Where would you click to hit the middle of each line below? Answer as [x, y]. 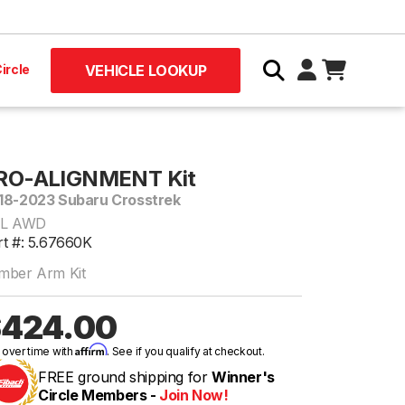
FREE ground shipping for [125, 377]
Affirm [91, 349]
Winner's [243, 377]
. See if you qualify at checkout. [186, 351]
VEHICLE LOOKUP [146, 71]
